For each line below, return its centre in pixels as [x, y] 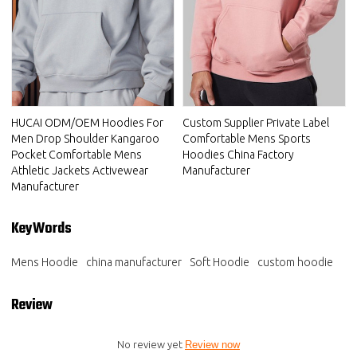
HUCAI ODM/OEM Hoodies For [88, 122]
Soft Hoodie [220, 263]
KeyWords [42, 229]
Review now [212, 345]
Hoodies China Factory [238, 154]
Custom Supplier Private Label [256, 122]
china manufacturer [134, 263]
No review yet [151, 345]
